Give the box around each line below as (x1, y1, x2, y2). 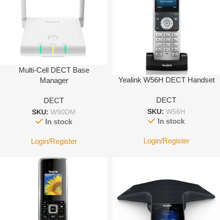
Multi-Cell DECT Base (18, 66, 89, 75)
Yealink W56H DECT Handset (118, 75, 215, 84)
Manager (39, 76, 68, 85)
